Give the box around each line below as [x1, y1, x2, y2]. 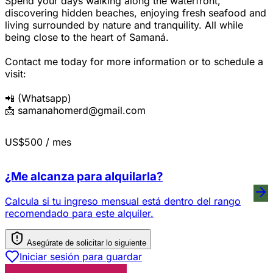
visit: [5, 68, 26, 80]
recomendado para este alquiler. [5, 207, 154, 219]
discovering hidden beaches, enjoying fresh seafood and [5, 7, 266, 19]
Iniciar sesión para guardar [19, 250, 142, 263]
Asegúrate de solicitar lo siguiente [27, 238, 146, 247]
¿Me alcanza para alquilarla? [5, 169, 163, 183]
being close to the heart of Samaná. [5, 31, 169, 44]
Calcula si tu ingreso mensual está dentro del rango [5, 194, 241, 207]
